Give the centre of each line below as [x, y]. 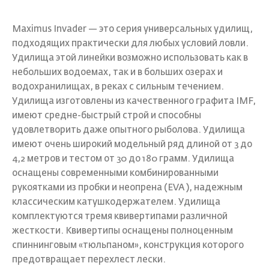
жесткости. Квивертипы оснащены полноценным [122, 231]
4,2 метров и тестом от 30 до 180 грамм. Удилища [123, 159]
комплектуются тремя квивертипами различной [120, 217]
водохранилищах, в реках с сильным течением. [118, 87]
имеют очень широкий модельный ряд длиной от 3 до [132, 145]
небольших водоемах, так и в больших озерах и [117, 73]
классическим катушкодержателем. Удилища [116, 202]
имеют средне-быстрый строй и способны [107, 116]
